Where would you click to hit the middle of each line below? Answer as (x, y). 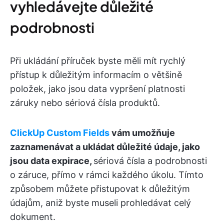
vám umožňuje (142, 132)
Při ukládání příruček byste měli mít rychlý (98, 60)
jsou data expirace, (52, 160)
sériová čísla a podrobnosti (150, 160)
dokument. (33, 216)
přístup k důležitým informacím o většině (96, 74)
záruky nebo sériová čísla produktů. (85, 102)
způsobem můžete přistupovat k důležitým (100, 188)
